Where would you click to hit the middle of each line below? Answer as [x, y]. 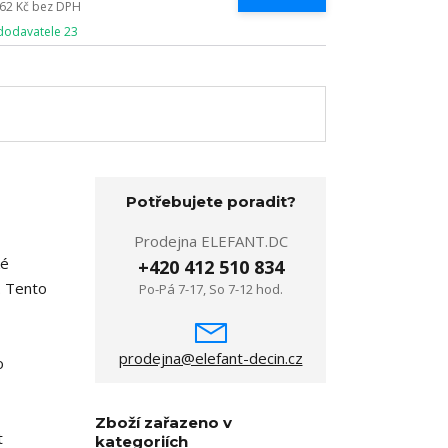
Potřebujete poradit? [210, 201]
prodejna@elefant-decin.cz [210, 358]
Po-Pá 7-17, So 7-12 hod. [210, 289]
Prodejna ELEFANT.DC [210, 241]
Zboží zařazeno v [163, 422]
